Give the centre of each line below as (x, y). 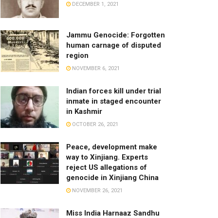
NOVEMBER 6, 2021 (95, 68)
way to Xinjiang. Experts (107, 157)
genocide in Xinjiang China (112, 177)
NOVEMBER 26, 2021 (97, 190)
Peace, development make (112, 147)
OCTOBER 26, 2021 (94, 124)
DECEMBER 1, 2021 (95, 4)
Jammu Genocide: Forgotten (116, 35)
